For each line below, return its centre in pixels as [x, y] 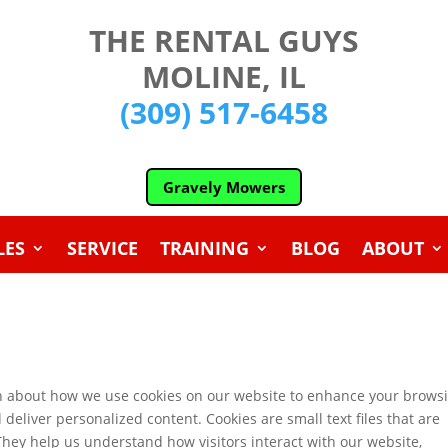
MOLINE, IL [223, 76]
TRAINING [204, 248]
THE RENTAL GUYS [223, 40]
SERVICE [102, 248]
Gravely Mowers [223, 186]
